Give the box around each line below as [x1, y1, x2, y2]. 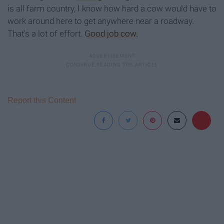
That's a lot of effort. [7, 28, 84, 39]
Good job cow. [84, 28, 138, 39]
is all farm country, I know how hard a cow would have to [7, 3, 216, 14]
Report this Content [7, 96, 76, 105]
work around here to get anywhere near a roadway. [7, 16, 194, 26]
